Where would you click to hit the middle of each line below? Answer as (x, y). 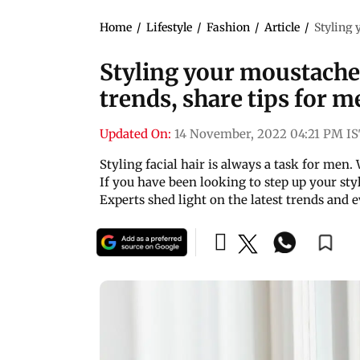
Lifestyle (169, 27)
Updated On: (135, 133)
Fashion (228, 27)
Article (282, 27)
